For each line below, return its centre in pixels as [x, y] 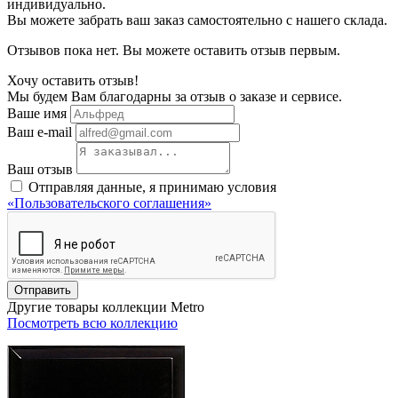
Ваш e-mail [40, 131]
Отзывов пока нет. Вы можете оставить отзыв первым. [174, 50]
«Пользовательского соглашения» [109, 203]
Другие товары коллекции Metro [106, 306]
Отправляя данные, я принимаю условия [152, 187]
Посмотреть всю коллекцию [92, 322]
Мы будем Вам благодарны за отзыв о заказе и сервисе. [175, 96]
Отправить [43, 290]
